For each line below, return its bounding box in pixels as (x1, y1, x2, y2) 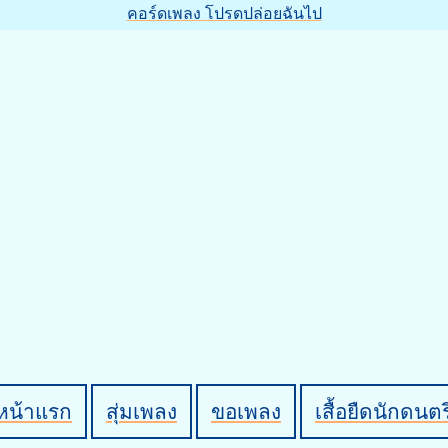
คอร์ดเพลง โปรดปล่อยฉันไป (126, 5, 322, 22)
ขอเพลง (211, 400, 281, 423)
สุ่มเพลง (106, 400, 177, 423)
